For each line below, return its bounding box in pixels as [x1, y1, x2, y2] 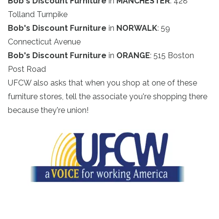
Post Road [8, 65, 46, 74]
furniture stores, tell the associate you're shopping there [8, 92, 207, 101]
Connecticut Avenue [8, 37, 81, 46]
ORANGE [116, 51, 150, 60]
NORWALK [116, 23, 157, 33]
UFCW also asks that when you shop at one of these [8, 78, 197, 88]
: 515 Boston [150, 51, 194, 60]
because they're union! [8, 106, 88, 115]
